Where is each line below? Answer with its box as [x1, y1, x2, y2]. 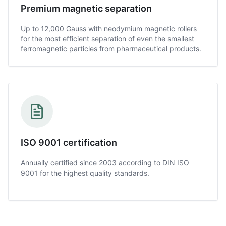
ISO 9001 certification [21, 137, 117, 148]
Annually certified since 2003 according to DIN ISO [21, 158, 189, 167]
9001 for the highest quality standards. [21, 168, 149, 177]
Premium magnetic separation [21, 3, 152, 14]
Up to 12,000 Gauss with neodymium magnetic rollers [21, 24, 197, 33]
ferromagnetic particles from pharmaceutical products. [21, 44, 201, 53]
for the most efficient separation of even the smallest [21, 34, 194, 43]
